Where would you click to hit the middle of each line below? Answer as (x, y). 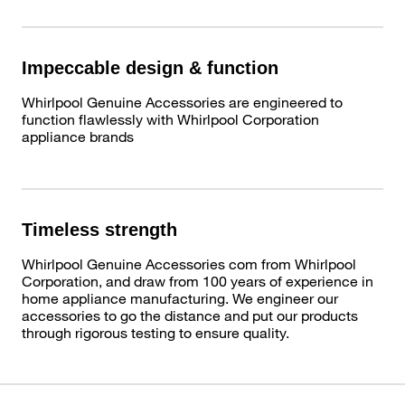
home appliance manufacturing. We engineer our (180, 297)
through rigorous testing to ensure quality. (155, 332)
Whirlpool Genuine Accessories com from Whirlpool (189, 263)
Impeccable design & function (150, 67)
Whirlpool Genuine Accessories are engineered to (182, 101)
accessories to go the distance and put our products (190, 315)
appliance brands (78, 136)
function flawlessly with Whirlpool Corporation (170, 118)
